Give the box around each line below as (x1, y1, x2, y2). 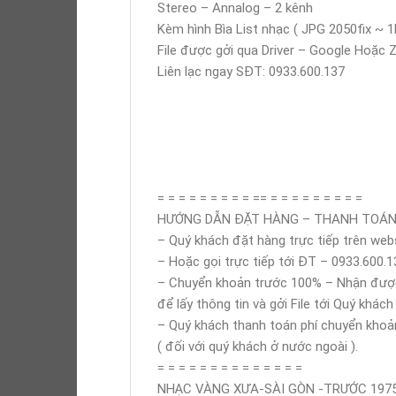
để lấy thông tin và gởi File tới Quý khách (157, 295, 393, 312)
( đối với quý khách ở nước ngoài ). (157, 338, 358, 354)
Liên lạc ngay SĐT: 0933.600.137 (157, 64, 345, 80)
